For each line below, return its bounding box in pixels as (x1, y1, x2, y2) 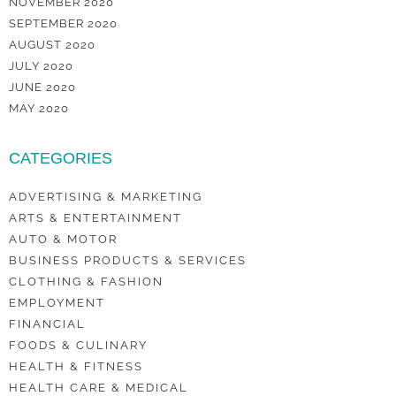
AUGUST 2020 (9, 38, 95, 51)
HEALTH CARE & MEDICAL (9, 381, 188, 394)
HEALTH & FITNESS (9, 360, 143, 373)
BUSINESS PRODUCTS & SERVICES (9, 254, 247, 267)
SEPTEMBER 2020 (9, 17, 118, 30)
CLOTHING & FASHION (9, 275, 164, 288)
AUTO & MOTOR (9, 232, 118, 246)
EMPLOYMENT (9, 296, 105, 309)
